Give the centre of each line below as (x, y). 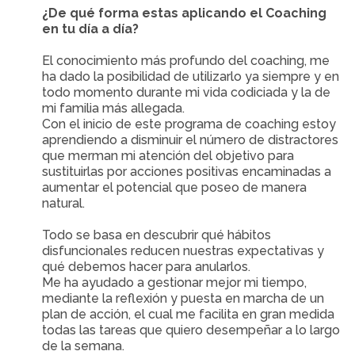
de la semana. (84, 346)
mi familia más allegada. (114, 108)
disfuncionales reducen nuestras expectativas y (183, 251)
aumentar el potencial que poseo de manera (175, 187)
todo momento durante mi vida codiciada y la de (187, 92)
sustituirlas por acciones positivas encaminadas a (187, 172)
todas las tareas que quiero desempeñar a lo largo (191, 330)
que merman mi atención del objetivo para (168, 156)
